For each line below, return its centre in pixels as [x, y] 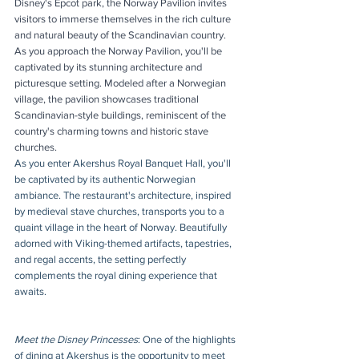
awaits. [30, 291]
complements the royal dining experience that [117, 275]
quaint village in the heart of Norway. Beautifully [122, 227]
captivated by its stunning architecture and [109, 67]
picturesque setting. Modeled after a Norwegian [121, 83]
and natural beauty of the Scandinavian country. [121, 34]
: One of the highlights [188, 339]
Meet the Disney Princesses [76, 339]
